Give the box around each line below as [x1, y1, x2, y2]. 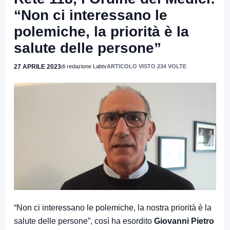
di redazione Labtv [61, 63, 107, 69]
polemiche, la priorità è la [14, 23, 189, 40]
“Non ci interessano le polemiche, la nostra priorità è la [14, 203, 212, 212]
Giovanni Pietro [154, 217, 214, 225]
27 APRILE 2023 [14, 63, 61, 70]
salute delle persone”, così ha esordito [14, 217, 154, 225]
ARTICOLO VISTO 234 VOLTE [107, 63, 186, 69]
